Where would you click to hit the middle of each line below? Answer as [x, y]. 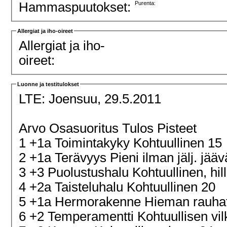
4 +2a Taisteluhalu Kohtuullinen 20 [119, 187]
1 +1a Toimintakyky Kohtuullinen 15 [122, 143]
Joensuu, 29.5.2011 [107, 99]
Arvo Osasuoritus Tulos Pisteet [110, 128]
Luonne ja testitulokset [48, 84]
